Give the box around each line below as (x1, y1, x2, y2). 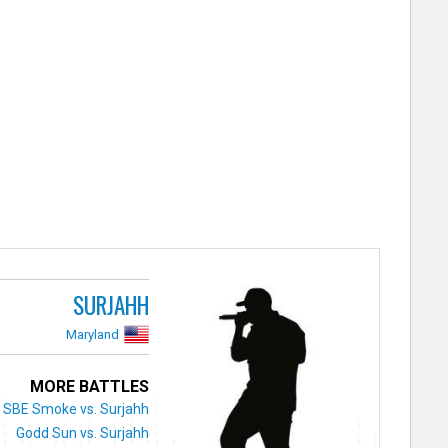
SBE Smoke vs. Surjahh (3, 400, 150, 417)
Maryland (66, 326, 120, 342)
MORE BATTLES (30, 376, 150, 396)
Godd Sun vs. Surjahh (16, 424, 150, 441)
